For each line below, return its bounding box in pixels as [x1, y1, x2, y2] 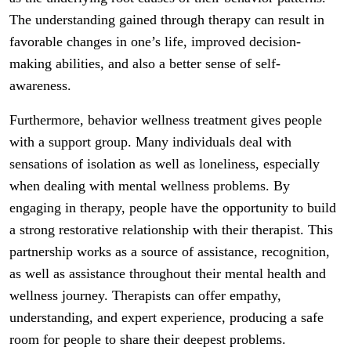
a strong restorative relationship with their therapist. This [9, 222, 333, 237]
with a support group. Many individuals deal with [9, 134, 291, 150]
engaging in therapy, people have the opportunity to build [9, 200, 336, 215]
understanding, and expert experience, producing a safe [9, 309, 324, 325]
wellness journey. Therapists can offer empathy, [9, 288, 281, 303]
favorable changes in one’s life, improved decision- [9, 34, 301, 49]
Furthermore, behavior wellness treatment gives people [9, 112, 322, 128]
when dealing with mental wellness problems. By [9, 178, 290, 194]
